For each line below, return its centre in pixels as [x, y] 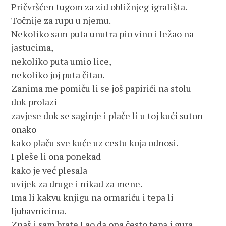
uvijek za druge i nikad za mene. [77, 184]
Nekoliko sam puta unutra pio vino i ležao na [103, 34]
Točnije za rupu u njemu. [61, 20]
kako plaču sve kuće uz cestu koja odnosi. [95, 143]
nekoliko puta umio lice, [62, 61]
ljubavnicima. [39, 211]
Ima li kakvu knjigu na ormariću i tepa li [93, 197]
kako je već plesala [49, 170]
